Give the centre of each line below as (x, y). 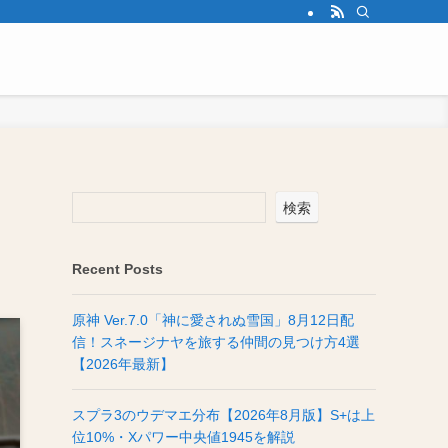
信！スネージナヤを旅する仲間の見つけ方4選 (216, 342)
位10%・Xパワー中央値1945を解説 (183, 437)
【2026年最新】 (123, 364)
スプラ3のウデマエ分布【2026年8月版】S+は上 (223, 415)
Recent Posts (117, 269)
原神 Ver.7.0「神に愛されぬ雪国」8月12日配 (213, 320)
